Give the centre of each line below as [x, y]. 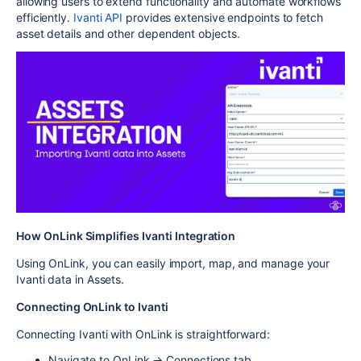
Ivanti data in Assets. [71, 279]
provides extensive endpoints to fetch [223, 17]
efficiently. [45, 17]
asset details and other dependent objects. [128, 33]
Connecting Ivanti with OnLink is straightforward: [143, 334]
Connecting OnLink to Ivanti [92, 306]
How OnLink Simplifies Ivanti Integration [126, 235]
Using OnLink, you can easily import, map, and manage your [173, 263]
